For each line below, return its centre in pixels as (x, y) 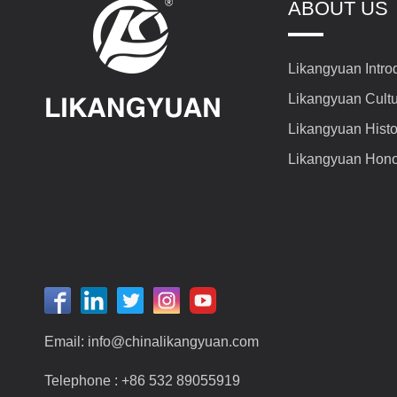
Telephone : (83, 381)
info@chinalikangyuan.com (173, 342)
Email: (66, 342)
